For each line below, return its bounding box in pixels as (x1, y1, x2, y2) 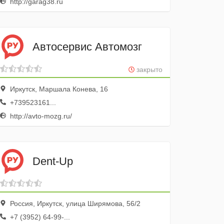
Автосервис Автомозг (32, 40, 142, 53)
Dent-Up (32, 154, 73, 167)
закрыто (134, 65, 162, 73)
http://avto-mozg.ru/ (8, 112, 72, 120)
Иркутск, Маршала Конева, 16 (8, 85, 108, 93)
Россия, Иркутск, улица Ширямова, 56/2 (8, 199, 141, 207)
